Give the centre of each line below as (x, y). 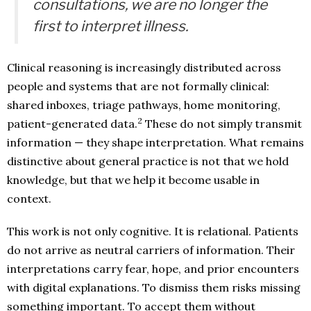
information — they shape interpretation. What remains (155, 142)
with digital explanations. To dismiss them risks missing (154, 287)
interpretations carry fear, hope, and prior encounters (153, 269)
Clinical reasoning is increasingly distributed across (144, 67)
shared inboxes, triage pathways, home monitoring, (144, 105)
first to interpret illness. (110, 26)
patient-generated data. (72, 124)
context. (29, 199)
